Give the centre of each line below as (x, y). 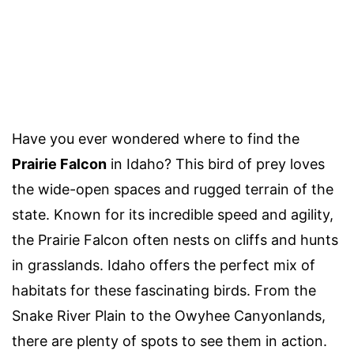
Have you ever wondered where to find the (156, 138)
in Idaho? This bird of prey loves (216, 164)
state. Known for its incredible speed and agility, (173, 214)
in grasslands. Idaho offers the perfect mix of (164, 265)
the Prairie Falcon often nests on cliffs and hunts (175, 239)
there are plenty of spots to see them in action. (169, 341)
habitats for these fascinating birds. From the (164, 290)
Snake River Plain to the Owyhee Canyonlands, (169, 315)
